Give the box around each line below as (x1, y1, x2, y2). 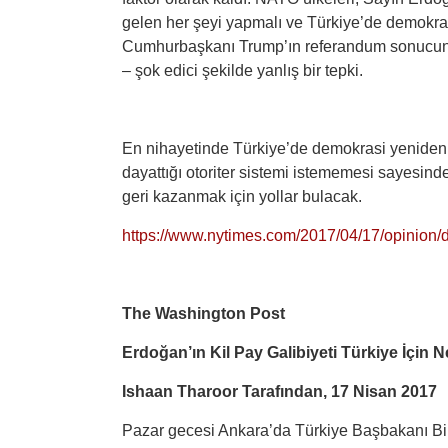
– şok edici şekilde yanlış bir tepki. (122, 62, 363, 79)
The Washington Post (122, 305, 285, 322)
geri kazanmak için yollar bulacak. (122, 188, 362, 205)
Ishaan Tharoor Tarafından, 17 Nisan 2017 (122, 383, 437, 400)
